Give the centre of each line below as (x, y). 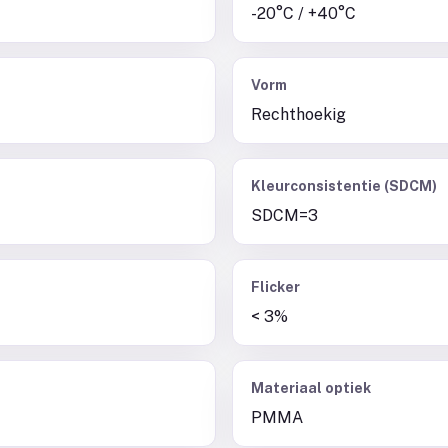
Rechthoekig (298, 114)
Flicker (275, 287)
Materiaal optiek (311, 388)
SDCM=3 (284, 215)
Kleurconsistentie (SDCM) (344, 186)
